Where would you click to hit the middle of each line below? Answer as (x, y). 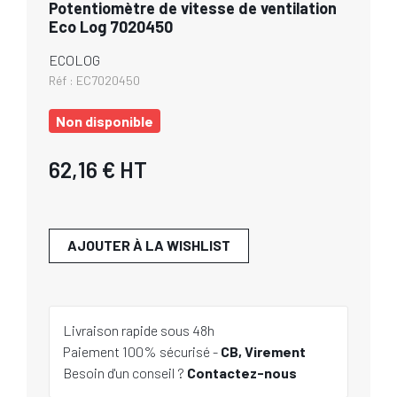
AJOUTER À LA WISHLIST (149, 245)
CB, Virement (263, 351)
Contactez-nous (242, 373)
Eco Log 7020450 (111, 27)
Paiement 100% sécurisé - (142, 351)
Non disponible (105, 121)
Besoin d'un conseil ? (125, 373)
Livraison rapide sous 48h (139, 330)
